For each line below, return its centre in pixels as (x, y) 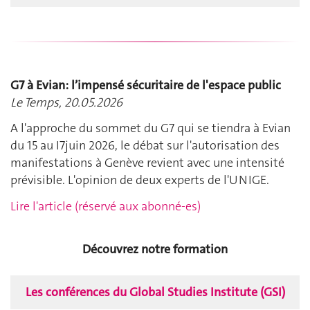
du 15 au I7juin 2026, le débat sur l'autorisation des (145, 146)
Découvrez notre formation (155, 249)
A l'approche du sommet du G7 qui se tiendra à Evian (151, 128)
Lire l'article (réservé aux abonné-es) (106, 206)
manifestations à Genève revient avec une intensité (147, 163)
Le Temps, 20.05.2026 (66, 102)
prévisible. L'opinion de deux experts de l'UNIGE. (140, 180)
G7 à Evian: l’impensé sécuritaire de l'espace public (146, 85)
